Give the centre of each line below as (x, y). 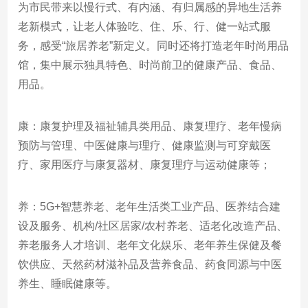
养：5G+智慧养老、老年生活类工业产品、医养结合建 (150, 206)
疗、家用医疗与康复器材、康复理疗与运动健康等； (145, 164)
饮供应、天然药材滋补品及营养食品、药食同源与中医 (150, 264)
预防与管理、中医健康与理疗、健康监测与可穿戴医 (145, 145)
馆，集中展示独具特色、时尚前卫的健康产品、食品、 (150, 65)
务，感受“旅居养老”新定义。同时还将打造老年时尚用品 (154, 45)
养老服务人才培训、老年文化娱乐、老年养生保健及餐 (150, 245)
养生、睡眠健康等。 (68, 283)
